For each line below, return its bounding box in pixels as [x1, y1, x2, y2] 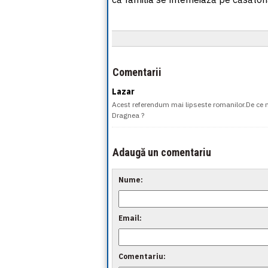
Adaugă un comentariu [112, 146, 211, 159]
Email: [118, 214, 142, 223]
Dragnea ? [112, 111, 144, 120]
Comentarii [112, 66, 162, 78]
